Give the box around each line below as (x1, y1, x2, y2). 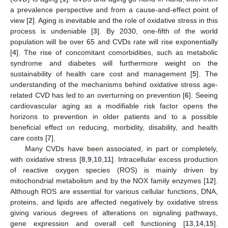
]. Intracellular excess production (111, 155, 218, 163)
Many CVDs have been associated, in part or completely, (24, 144, 218, 153)
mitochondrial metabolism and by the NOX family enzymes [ (10, 176, 206, 185)
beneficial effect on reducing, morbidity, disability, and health (10, 123, 218, 131)
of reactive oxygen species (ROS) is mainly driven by (10, 165, 218, 174)
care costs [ (10, 133, 47, 142)
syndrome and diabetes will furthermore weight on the (10, 59, 218, 67)
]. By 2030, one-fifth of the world (97, 26, 218, 35)
